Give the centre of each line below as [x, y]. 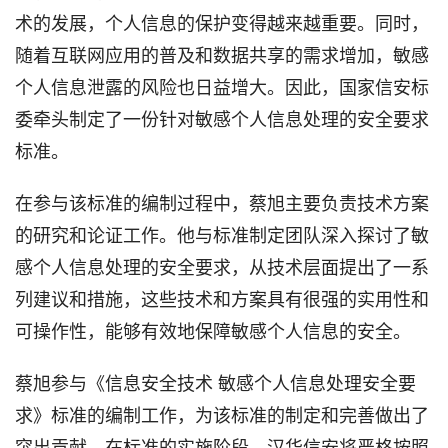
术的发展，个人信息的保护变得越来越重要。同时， [222, 21]
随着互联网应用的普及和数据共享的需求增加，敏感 [222, 53]
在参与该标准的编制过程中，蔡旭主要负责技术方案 [222, 201]
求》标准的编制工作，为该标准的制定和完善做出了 [222, 413]
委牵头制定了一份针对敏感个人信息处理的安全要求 [222, 117]
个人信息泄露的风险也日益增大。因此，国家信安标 [222, 85]
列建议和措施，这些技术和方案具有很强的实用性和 [222, 297]
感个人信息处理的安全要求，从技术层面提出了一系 [222, 265]
